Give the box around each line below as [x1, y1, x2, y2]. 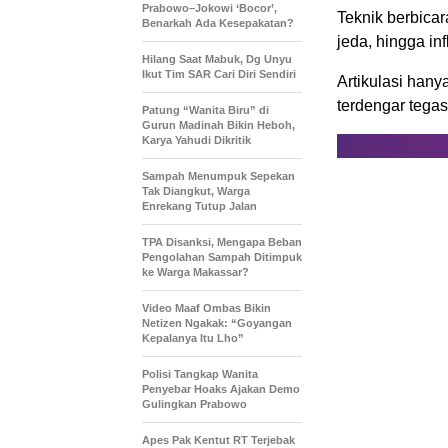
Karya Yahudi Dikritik [142, 133, 251, 146]
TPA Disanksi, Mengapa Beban [142, 235, 302, 248]
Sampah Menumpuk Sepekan [142, 169, 295, 182]
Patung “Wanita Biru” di [142, 103, 269, 116]
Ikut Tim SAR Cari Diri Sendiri [142, 67, 296, 80]
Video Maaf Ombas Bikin [142, 301, 271, 314]
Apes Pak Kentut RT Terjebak [142, 433, 295, 446]
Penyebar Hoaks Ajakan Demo [142, 382, 300, 395]
